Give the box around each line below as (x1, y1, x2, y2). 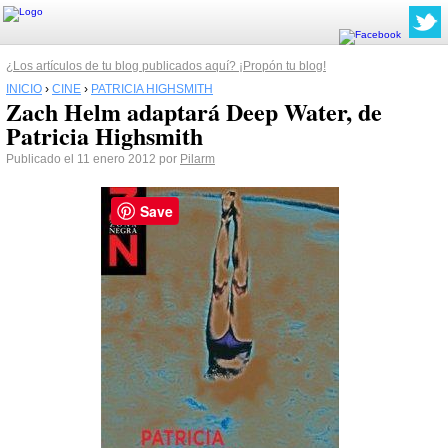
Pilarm (180, 152, 215, 166)
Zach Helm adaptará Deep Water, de (6, 94, 382, 129)
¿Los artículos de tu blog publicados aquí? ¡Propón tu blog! (6, 59, 326, 73)
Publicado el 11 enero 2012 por (6, 152, 180, 166)
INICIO (6, 82, 42, 96)
